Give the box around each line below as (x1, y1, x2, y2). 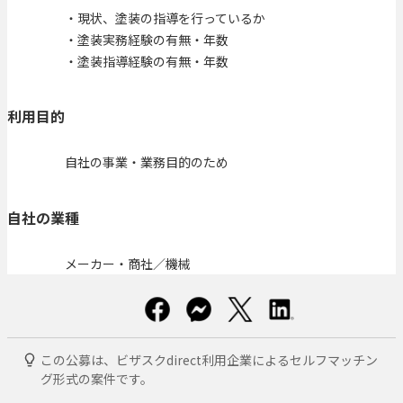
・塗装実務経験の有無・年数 (65, 30, 228, 49)
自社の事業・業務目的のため (65, 153, 228, 172)
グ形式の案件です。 (40, 369, 153, 388)
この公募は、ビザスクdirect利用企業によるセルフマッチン (40, 350, 378, 369)
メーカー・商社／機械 (65, 254, 191, 273)
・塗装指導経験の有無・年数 (65, 51, 228, 70)
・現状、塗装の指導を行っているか (65, 8, 265, 27)
